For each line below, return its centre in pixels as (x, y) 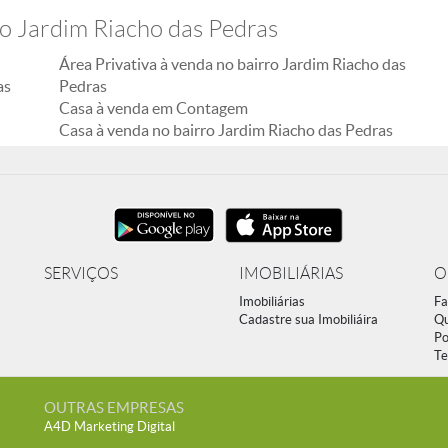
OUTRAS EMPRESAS (114, 407)
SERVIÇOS (81, 273)
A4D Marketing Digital (109, 426)
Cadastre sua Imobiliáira (308, 319)
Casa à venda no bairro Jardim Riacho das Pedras (226, 130)
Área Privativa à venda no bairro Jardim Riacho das (232, 64)
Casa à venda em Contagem (153, 108)
